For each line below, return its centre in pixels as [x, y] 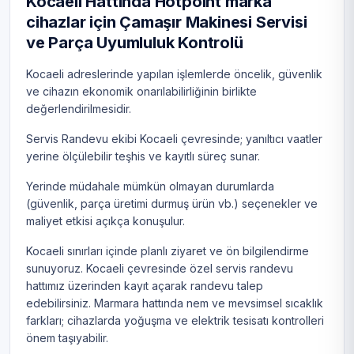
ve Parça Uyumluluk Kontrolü [135, 43]
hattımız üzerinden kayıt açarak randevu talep [145, 286]
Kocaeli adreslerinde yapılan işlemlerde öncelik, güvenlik [174, 74]
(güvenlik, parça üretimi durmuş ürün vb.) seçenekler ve [172, 204]
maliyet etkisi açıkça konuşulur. [105, 221]
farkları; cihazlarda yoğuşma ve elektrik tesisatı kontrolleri [175, 321]
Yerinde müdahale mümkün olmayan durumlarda [150, 186]
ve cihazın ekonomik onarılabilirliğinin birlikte [141, 92]
